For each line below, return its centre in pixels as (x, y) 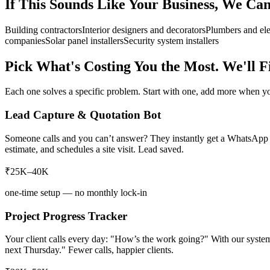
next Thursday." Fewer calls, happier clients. (89, 250)
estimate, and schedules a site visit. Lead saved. (94, 149)
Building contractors (43, 30)
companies (25, 40)
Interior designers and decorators (144, 30)
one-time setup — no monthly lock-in (76, 192)
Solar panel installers (84, 40)
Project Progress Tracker (66, 216)
